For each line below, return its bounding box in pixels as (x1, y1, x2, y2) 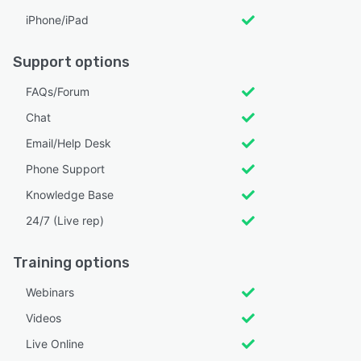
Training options (13, 253, 130, 272)
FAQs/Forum (26, 84, 89, 98)
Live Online (26, 336, 84, 351)
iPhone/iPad (26, 12, 89, 27)
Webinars (26, 284, 74, 299)
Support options (13, 52, 130, 71)
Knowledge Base (26, 187, 114, 201)
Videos (26, 310, 61, 325)
